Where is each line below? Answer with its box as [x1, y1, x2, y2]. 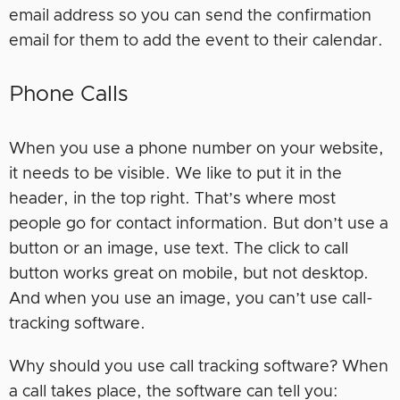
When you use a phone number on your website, [9, 140, 384, 157]
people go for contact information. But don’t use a [9, 215, 388, 232]
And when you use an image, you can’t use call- [9, 290, 373, 307]
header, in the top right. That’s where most [9, 190, 336, 207]
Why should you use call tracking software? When [9, 358, 388, 375]
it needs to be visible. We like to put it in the [9, 165, 342, 182]
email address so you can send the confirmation [9, 7, 371, 24]
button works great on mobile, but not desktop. [9, 265, 369, 282]
